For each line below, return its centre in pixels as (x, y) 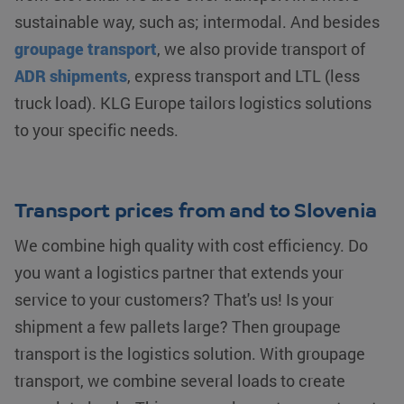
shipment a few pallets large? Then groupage (178, 327)
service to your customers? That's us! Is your (174, 300)
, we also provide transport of (261, 49)
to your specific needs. (96, 130)
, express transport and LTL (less (243, 76)
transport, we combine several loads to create (180, 381)
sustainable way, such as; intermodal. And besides (197, 22)
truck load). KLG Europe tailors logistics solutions (193, 103)
